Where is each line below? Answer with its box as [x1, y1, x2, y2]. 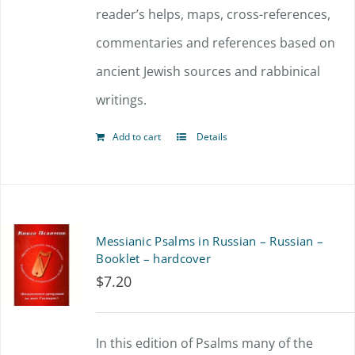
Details [194, 130, 228, 143]
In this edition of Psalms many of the [96, 334, 314, 352]
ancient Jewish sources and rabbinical [96, 63, 321, 80]
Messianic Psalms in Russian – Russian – [96, 233, 324, 249]
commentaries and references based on [96, 34, 336, 52]
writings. [96, 91, 147, 109]
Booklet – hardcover [96, 250, 212, 266]
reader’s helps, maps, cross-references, [96, 6, 331, 23]
